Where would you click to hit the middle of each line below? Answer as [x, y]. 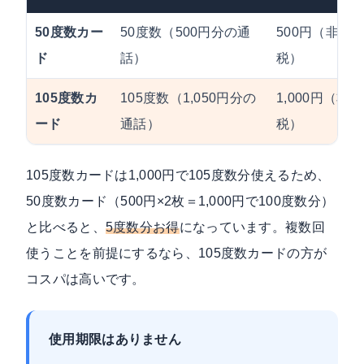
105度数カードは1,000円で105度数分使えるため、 [178, 175]
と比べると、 [66, 227]
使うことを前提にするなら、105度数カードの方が [177, 253]
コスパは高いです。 [86, 279]
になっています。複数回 [252, 227]
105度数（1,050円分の [188, 97]
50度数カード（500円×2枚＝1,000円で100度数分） [180, 201]
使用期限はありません [115, 339]
